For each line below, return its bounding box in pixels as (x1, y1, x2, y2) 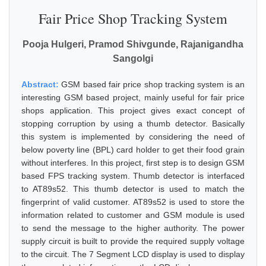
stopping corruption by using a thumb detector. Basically (21, 119, 245, 128)
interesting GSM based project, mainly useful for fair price (21, 93, 245, 102)
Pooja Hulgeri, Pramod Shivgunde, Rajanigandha (23, 39, 243, 49)
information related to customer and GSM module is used (21, 210, 245, 220)
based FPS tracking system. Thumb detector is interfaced (21, 171, 245, 180)
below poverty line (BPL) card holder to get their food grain (21, 145, 245, 154)
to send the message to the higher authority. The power (21, 223, 245, 233)
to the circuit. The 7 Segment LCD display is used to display (21, 249, 245, 259)
